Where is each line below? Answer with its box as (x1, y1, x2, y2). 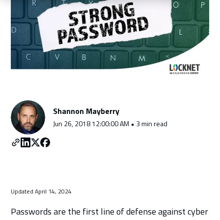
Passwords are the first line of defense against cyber (11, 204, 209, 218)
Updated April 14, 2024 (11, 186, 72, 196)
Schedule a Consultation (67, 27, 153, 39)
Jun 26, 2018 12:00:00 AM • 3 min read (53, 118, 168, 129)
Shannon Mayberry (53, 105, 120, 117)
